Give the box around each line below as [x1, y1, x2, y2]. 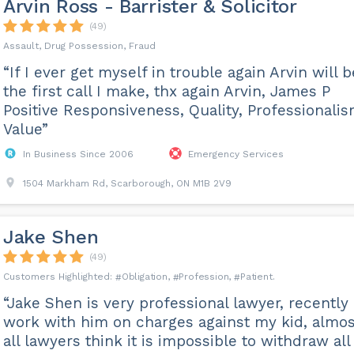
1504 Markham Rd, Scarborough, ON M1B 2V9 [22, 178, 232, 189]
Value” [2, 120, 48, 138]
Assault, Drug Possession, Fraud [2, 40, 156, 51]
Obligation [121, 271, 168, 282]
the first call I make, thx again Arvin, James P [2, 82, 330, 100]
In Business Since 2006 [22, 149, 134, 160]
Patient [239, 271, 273, 282]
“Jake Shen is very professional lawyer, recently [2, 294, 348, 312]
